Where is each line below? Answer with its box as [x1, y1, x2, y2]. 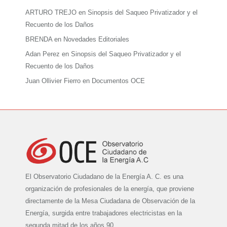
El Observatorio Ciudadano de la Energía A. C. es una [25, 173, 183, 181]
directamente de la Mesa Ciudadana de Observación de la [25, 197, 195, 205]
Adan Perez [25, 50, 60, 58]
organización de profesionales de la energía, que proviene [25, 185, 194, 193]
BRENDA [25, 35, 52, 43]
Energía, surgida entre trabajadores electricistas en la [25, 209, 182, 217]
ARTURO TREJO [25, 8, 77, 16]
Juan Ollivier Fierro [25, 77, 81, 85]
